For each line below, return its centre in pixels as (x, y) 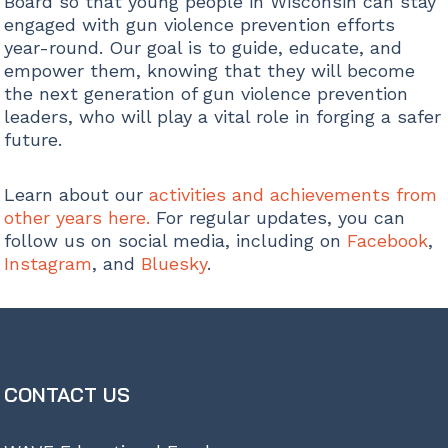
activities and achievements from (292, 195)
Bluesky (173, 264)
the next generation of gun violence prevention (205, 94)
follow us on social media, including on (175, 241)
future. (32, 140)
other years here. (76, 218)
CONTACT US (66, 394)
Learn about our (76, 195)
